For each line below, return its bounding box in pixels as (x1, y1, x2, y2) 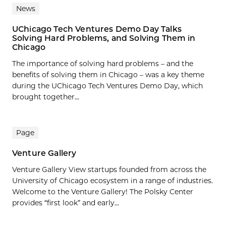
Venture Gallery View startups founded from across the (12, 165, 206, 175)
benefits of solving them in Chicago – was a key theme (12, 70, 204, 80)
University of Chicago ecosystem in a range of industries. (12, 176, 213, 186)
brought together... (12, 92, 79, 102)
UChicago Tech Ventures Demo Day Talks (12, 24, 182, 34)
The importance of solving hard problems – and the (12, 59, 193, 69)
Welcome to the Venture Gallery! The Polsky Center (12, 187, 193, 197)
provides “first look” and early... (12, 198, 119, 208)
